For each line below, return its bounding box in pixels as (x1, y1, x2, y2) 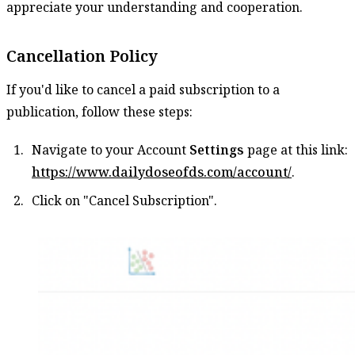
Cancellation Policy (6, 44, 158, 67)
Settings (189, 140, 244, 158)
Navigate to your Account (32, 140, 189, 158)
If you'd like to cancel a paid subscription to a (6, 80, 280, 98)
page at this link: (244, 140, 348, 158)
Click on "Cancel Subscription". (32, 191, 217, 209)
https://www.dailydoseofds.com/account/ (32, 162, 292, 181)
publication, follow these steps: (6, 102, 193, 120)
